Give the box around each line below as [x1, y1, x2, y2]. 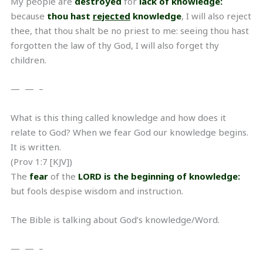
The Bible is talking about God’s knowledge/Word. [11, 213, 220, 225]
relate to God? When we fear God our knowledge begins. [11, 126, 248, 138]
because [11, 9, 47, 22]
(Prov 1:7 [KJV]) [11, 155, 72, 167]
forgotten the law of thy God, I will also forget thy [11, 39, 219, 51]
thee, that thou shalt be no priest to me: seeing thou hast [11, 24, 249, 36]
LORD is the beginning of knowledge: [76, 170, 240, 182]
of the [48, 170, 76, 182]
